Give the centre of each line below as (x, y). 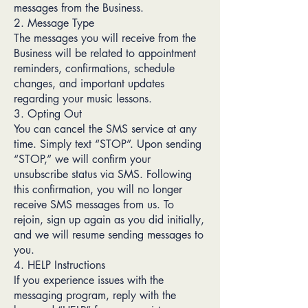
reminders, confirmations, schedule (94, 68)
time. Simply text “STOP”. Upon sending (108, 144)
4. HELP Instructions (59, 265)
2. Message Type (54, 23)
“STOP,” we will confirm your (82, 159)
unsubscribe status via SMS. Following (103, 174)
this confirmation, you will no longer (98, 189)
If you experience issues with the (89, 280)
